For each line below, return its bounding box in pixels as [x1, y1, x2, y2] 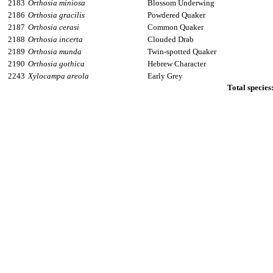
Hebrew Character [147, 59, 206, 68]
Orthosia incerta [28, 35, 83, 44]
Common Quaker [147, 23, 204, 32]
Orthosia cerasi [28, 23, 79, 32]
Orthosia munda [28, 47, 82, 56]
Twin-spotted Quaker [147, 47, 216, 56]
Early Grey [147, 71, 183, 80]
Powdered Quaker [147, 10, 205, 19]
